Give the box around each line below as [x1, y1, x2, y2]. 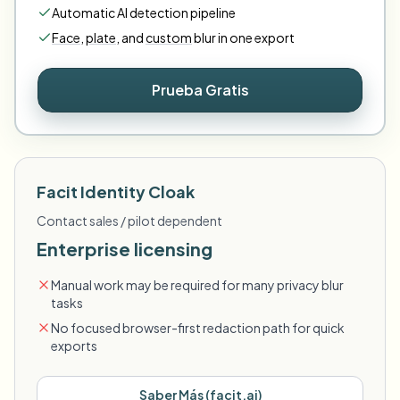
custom [146, 29, 192, 46]
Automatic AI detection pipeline [52, 4, 236, 21]
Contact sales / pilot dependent [37, 212, 222, 229]
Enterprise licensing [37, 237, 212, 260]
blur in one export [194, 29, 295, 46]
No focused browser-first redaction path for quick [51, 320, 345, 336]
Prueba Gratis [151, 80, 249, 99]
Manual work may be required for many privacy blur [51, 277, 344, 293]
